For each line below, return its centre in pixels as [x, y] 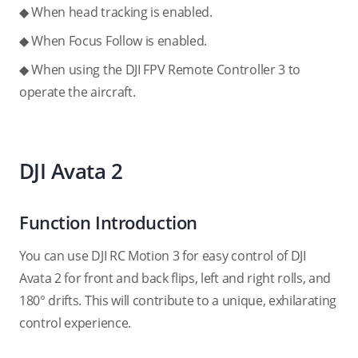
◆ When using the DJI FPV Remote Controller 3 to [160, 70]
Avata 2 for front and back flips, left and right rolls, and [175, 278]
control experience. [75, 323]
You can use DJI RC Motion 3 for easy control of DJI [163, 256]
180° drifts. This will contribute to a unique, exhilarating [178, 300]
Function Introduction [108, 222]
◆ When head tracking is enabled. [116, 12]
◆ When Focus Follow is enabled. [113, 41]
